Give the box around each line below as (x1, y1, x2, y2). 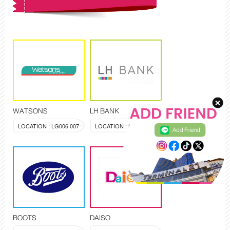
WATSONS (13, 105, 48, 118)
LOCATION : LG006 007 (18, 122, 79, 130)
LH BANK (90, 105, 119, 118)
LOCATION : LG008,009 (95, 122, 156, 130)
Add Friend (172, 125, 200, 136)
